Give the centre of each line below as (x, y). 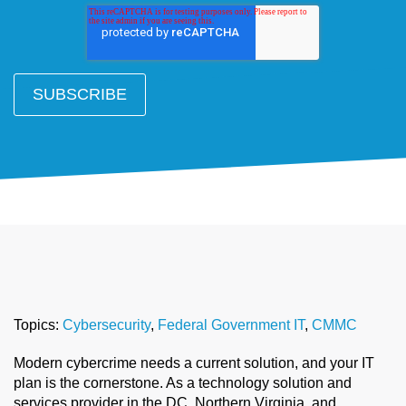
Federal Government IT (231, 324)
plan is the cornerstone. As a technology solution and (183, 382)
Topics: (38, 324)
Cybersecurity (106, 324)
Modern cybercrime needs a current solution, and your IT (194, 362)
